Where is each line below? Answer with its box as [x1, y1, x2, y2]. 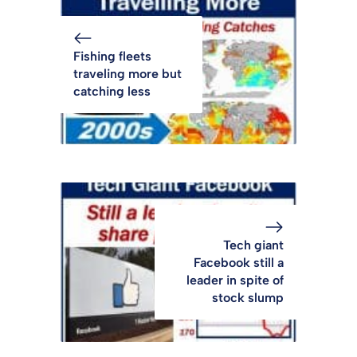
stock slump [212, 289, 284, 305]
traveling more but [73, 65, 182, 81]
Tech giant [223, 237, 284, 253]
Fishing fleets [73, 48, 151, 64]
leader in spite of [186, 272, 284, 288]
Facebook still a [194, 254, 284, 270]
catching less [73, 83, 151, 99]
